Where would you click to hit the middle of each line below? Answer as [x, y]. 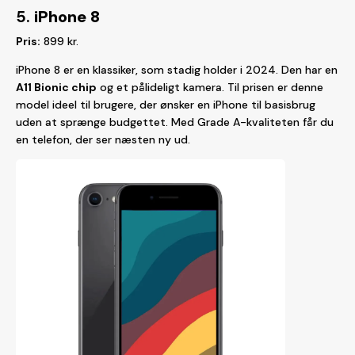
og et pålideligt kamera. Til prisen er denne [210, 87]
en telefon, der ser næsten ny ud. [103, 139]
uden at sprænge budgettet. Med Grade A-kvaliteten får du [175, 122]
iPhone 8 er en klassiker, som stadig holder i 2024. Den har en [177, 70]
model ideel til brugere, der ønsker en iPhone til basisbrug [166, 105]
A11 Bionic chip [56, 87]
